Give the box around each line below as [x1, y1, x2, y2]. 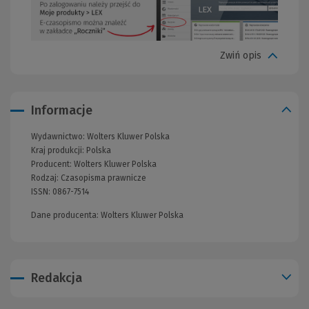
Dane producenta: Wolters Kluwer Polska [31, 210, 183, 220]
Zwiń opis [220, 50, 261, 62]
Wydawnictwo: [31, 131, 87, 141]
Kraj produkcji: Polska [31, 145, 111, 155]
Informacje [31, 102, 92, 118]
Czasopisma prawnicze [61, 172, 146, 183]
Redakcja [31, 270, 82, 286]
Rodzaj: [31, 172, 61, 183]
